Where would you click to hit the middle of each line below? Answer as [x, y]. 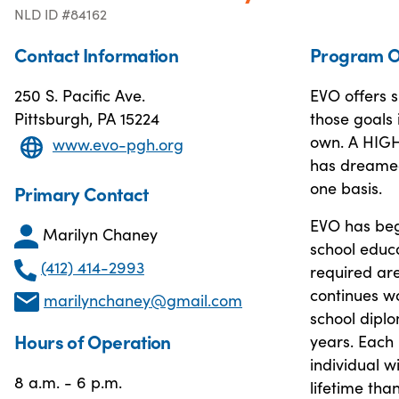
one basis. [346, 187]
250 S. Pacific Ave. [80, 95]
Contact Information [97, 54]
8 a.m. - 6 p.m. [68, 382]
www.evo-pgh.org [118, 144]
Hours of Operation [93, 342]
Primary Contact [81, 193]
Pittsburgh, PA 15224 [87, 118]
